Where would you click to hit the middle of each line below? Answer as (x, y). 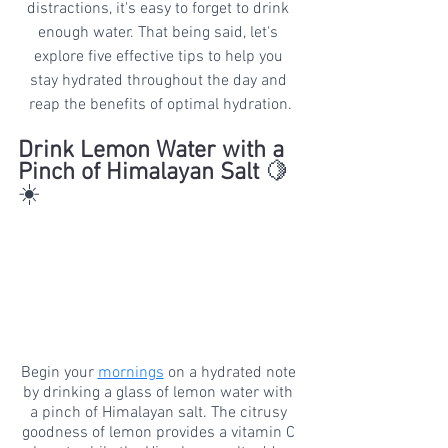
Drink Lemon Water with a (154, 150)
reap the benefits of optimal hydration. (160, 104)
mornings (130, 372)
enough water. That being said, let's (160, 32)
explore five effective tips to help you (160, 56)
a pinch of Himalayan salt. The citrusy (160, 412)
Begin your (59, 372)
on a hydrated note (231, 372)
